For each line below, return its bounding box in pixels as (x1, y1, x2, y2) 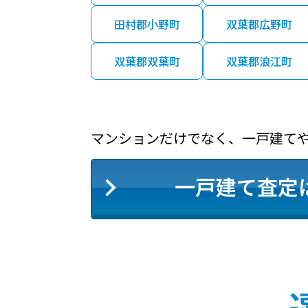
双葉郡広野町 (225, 16, 292, 33)
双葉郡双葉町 (113, 53, 180, 70)
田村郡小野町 (113, 16, 180, 33)
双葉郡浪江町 (225, 53, 292, 70)
